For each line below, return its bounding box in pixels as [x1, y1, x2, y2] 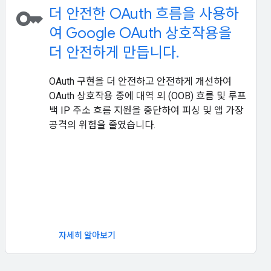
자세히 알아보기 [59, 230, 116, 241]
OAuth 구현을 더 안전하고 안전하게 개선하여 [49, 76, 232, 87]
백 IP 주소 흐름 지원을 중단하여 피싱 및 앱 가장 [49, 105, 244, 116]
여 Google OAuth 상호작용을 [49, 24, 232, 42]
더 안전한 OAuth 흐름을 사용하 [49, 5, 239, 23]
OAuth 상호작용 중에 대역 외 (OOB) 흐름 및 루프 [49, 90, 246, 102]
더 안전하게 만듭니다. [49, 44, 179, 62]
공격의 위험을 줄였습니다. [49, 119, 155, 131]
